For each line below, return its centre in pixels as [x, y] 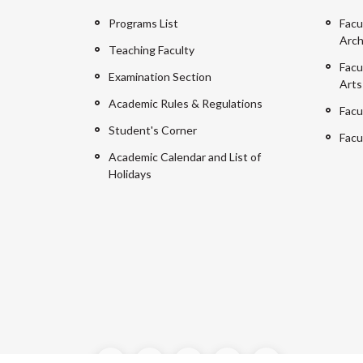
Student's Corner [153, 130]
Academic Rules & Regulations [186, 103]
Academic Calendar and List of [185, 156]
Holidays [130, 173]
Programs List [143, 23]
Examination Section [160, 76]
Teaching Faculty [152, 49]
